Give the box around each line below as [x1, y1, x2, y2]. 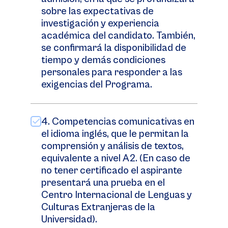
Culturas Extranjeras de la [41, 202, 155, 213]
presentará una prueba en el [41, 177, 165, 189]
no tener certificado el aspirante [41, 165, 182, 177]
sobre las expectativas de [41, 6, 154, 17]
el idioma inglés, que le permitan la [41, 128, 189, 140]
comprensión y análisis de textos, [41, 140, 184, 152]
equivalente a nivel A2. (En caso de [41, 153, 190, 164]
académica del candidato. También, [41, 30, 195, 42]
